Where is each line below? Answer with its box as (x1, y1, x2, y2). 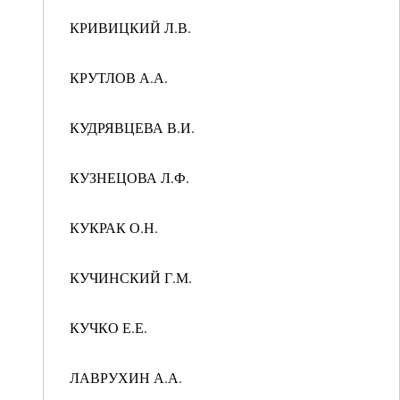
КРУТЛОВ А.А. (65, 68, 168, 87)
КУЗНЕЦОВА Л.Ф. (65, 168, 189, 187)
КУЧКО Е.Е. (65, 318, 147, 337)
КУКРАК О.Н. (65, 218, 158, 237)
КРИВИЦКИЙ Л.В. (65, 18, 191, 37)
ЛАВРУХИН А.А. (65, 368, 182, 387)
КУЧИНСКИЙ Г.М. (65, 268, 192, 287)
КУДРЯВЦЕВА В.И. (65, 118, 195, 137)
